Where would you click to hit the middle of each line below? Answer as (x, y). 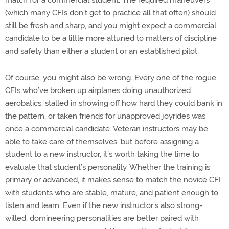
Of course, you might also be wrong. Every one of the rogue (111, 78)
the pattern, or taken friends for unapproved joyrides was (105, 116)
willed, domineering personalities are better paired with (102, 218)
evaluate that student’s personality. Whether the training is (108, 167)
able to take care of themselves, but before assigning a (102, 142)
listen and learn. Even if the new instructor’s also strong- (104, 205)
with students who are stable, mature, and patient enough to (112, 193)
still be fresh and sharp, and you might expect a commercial (111, 26)
